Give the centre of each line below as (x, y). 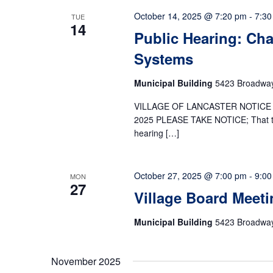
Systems (163, 58)
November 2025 (86, 261)
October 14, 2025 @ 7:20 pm (190, 16)
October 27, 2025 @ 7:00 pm (190, 175)
